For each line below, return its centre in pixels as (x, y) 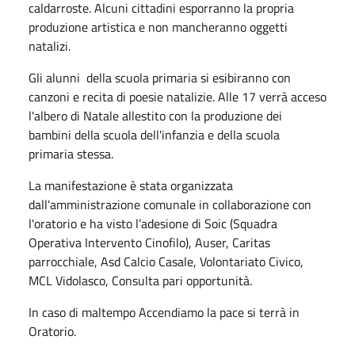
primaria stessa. (71, 153)
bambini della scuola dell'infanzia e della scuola (154, 134)
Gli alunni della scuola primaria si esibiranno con (160, 77)
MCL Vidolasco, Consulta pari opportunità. (140, 280)
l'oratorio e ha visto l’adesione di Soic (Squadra (153, 223)
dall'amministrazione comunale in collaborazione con (170, 204)
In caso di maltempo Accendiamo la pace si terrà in (164, 312)
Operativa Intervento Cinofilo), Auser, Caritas (149, 242)
